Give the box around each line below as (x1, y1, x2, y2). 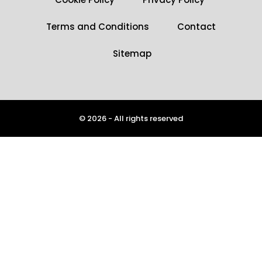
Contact (177, 20, 216, 33)
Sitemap (113, 47, 151, 60)
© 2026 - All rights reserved (79, 113, 183, 124)
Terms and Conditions (46, 20, 149, 33)
